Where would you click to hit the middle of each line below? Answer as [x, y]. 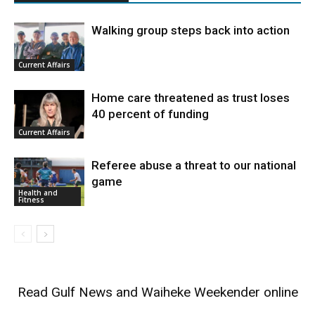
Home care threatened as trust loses [191, 98]
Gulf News [82, 292]
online [279, 292]
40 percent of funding [150, 114]
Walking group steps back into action [191, 31]
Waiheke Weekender [200, 292]
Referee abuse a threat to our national [194, 166]
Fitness [31, 200]
